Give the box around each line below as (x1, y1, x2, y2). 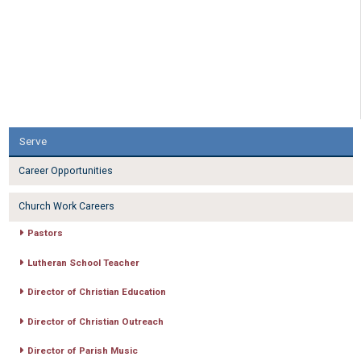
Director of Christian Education (27, 286, 166, 298)
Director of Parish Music (27, 345, 138, 357)
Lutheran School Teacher (27, 256, 139, 268)
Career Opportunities (18, 165, 113, 177)
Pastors (27, 227, 63, 239)
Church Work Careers (18, 201, 114, 213)
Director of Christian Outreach (27, 315, 164, 327)
